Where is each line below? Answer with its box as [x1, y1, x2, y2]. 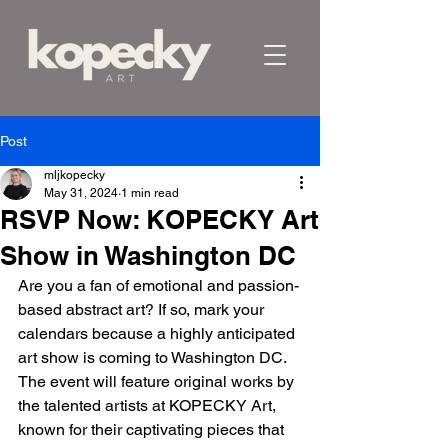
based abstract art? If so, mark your [18, 300, 268, 319]
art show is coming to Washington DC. [18, 348, 290, 367]
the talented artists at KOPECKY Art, [18, 396, 280, 415]
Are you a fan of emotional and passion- [18, 276, 299, 295]
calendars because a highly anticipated [18, 324, 299, 343]
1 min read [121, 186, 179, 200]
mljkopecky [44, 168, 105, 182]
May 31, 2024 [44, 186, 118, 200]
